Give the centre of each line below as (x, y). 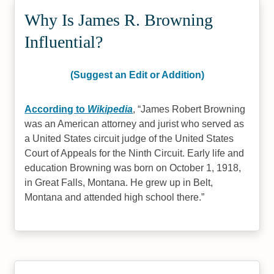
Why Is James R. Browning (119, 20)
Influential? (64, 42)
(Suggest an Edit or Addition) (137, 75)
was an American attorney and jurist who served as (135, 124)
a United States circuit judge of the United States (129, 139)
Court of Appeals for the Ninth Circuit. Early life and (135, 153)
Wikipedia (110, 109)
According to (56, 109)
